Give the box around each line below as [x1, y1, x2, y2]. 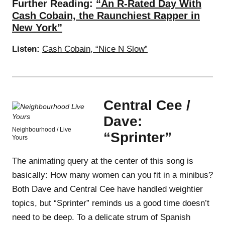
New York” [12, 22, 62, 33]
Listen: [12, 44, 40, 54]
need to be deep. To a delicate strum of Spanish [12, 212, 190, 222]
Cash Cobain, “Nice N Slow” [42, 44, 148, 54]
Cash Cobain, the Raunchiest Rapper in [12, 10, 200, 21]
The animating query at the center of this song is [12, 156, 193, 166]
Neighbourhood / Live [12, 126, 71, 133]
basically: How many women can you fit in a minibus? [12, 170, 213, 180]
